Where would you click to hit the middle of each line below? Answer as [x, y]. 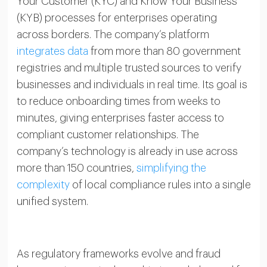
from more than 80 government [164, 51]
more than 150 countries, [76, 168]
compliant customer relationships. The [108, 135]
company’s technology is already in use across [127, 151]
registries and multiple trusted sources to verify [129, 68]
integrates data [52, 51]
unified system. [52, 201]
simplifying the [171, 168]
